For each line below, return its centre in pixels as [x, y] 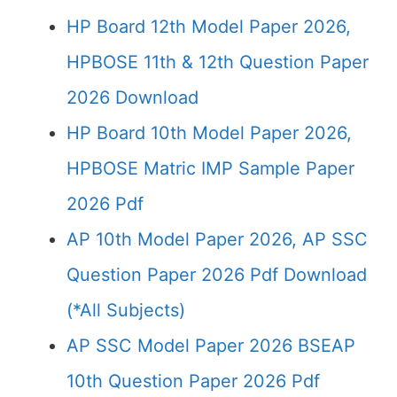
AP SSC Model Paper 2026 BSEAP [211, 346]
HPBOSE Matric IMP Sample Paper [210, 168]
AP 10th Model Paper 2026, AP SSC [217, 239]
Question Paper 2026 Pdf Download [217, 275]
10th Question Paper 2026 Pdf [193, 381]
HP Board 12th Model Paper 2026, [209, 27]
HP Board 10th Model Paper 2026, [209, 133]
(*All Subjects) [126, 310]
